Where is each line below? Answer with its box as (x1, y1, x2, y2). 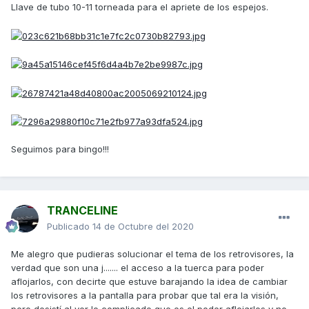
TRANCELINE (47, 203, 118, 218)
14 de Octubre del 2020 (92, 221, 194, 232)
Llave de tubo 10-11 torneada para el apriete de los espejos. (11, 1, 268, 13)
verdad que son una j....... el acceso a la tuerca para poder (11, 262, 264, 274)
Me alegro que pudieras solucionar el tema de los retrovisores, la (11, 248, 294, 260)
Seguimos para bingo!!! (11, 143, 109, 155)
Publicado (47, 221, 92, 232)
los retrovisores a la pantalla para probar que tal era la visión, (11, 290, 279, 301)
